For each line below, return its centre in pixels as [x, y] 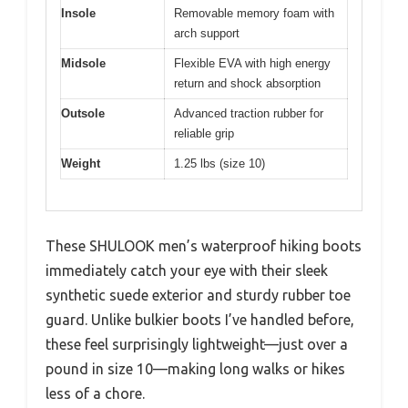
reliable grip [204, 133]
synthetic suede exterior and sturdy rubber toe [198, 296]
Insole [78, 13]
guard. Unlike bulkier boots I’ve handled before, [200, 320]
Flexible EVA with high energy [252, 63]
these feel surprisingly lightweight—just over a [197, 345]
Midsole [83, 63]
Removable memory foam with [254, 13]
